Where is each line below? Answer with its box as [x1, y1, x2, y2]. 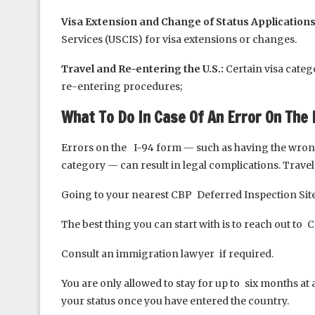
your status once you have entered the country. [61, 295, 289, 307]
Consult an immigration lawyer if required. [61, 247, 274, 260]
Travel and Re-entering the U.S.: [61, 63, 224, 75]
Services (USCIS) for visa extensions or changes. [61, 33, 297, 46]
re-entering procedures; [61, 80, 182, 93]
